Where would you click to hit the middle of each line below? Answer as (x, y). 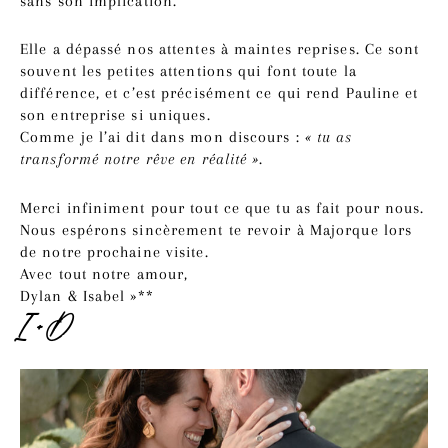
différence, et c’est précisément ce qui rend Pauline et (219, 93)
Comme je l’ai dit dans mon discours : (162, 137)
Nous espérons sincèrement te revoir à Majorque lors (216, 229)
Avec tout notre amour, (104, 273)
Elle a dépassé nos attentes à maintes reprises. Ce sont (220, 49)
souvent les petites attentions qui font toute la (188, 71)
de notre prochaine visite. (114, 251)
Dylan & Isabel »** (87, 295)
